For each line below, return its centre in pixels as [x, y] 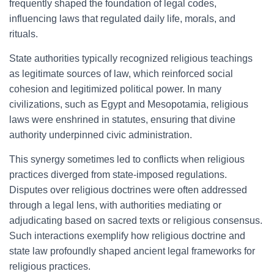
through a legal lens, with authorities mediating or [115, 205]
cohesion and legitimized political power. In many [115, 89]
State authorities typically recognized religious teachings [131, 58]
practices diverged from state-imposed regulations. [118, 175]
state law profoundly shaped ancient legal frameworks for [132, 251]
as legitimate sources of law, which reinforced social [121, 74]
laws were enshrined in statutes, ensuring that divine [122, 120]
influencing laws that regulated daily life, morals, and [122, 19]
